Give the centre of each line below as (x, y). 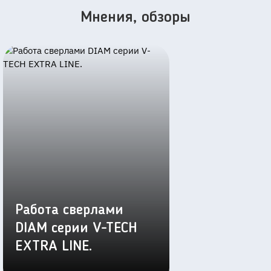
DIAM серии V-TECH (76, 229)
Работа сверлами (69, 211)
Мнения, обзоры (135, 18)
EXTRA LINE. (54, 247)
